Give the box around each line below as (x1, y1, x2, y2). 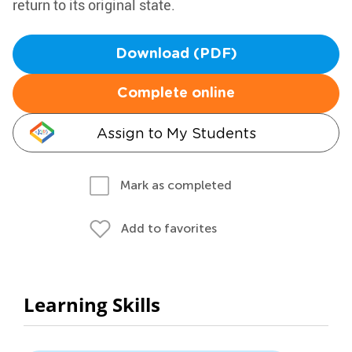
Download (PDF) (115, 47, 237, 61)
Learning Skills (24, 291, 160, 317)
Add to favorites (121, 221, 217, 236)
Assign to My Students (96, 125, 256, 141)
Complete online (117, 86, 235, 101)
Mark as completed (120, 178, 232, 192)
